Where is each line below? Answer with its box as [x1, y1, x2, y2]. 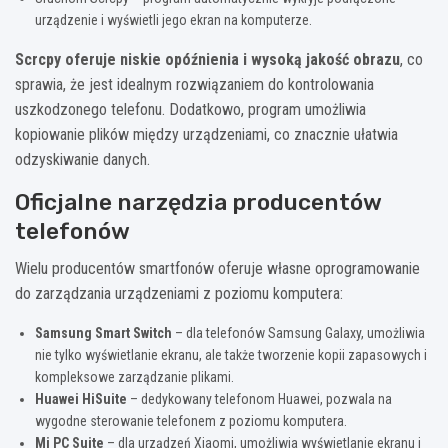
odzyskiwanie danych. [15, 150, 150, 170]
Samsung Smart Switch [35, 325, 172, 342]
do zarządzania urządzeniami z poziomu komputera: [15, 284, 343, 304]
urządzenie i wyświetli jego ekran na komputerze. [35, 12, 312, 29]
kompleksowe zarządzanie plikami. [35, 369, 234, 386]
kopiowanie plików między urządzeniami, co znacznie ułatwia [15, 125, 398, 145]
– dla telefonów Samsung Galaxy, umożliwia [172, 325, 425, 342]
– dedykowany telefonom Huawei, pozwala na [127, 391, 392, 408]
